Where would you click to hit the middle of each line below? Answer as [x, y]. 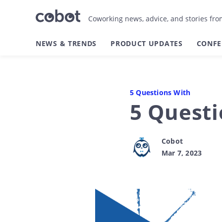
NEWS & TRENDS [66, 43]
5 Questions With [160, 92]
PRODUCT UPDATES [147, 43]
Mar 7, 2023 [182, 153]
